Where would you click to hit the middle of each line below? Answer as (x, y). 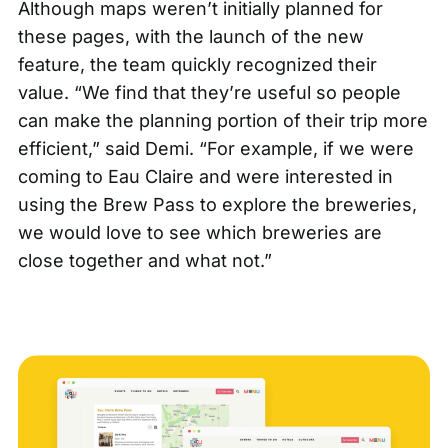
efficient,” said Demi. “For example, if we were (215, 149)
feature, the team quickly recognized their (197, 65)
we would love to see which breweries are (199, 233)
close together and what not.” (144, 261)
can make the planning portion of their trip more (222, 121)
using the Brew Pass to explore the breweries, (217, 205)
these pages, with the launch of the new (190, 37)
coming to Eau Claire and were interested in (205, 177)
